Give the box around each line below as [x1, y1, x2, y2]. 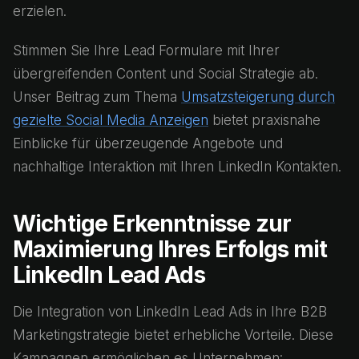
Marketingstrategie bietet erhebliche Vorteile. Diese [13, 327, 333, 343]
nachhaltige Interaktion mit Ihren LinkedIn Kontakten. [13, 159, 341, 175]
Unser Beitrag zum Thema [13, 89, 181, 105]
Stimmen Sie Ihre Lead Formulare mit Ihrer [13, 42, 280, 58]
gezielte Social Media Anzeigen [13, 112, 208, 128]
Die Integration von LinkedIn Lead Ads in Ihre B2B [13, 304, 327, 320]
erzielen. [13, 3, 67, 19]
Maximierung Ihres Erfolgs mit [13, 236, 328, 263]
